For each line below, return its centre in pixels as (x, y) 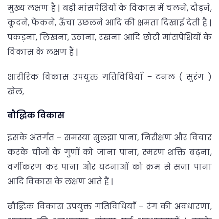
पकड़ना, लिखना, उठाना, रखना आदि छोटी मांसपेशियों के (109, 38)
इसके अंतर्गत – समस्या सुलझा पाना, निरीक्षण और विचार (109, 137)
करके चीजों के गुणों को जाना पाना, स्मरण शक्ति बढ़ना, (109, 152)
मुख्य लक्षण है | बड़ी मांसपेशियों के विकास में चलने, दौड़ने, (109, 8)
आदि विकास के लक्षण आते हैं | (60, 181)
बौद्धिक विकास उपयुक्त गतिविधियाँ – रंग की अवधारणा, (109, 206)
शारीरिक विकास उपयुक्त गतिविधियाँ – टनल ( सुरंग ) (109, 77)
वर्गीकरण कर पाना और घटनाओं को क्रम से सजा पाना (109, 167)
